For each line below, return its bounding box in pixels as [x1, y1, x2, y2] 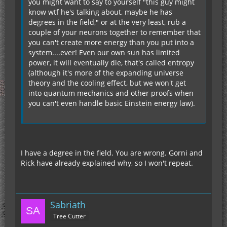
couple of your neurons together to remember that [28, 27, 201, 37]
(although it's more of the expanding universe [28, 67, 183, 78]
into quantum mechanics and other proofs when [28, 88, 194, 98]
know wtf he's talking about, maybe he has [28, 7, 172, 17]
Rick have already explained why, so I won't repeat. [21, 158, 193, 168]
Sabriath [50, 198, 86, 211]
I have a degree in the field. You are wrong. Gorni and [21, 147, 203, 158]
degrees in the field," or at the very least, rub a [28, 17, 186, 27]
